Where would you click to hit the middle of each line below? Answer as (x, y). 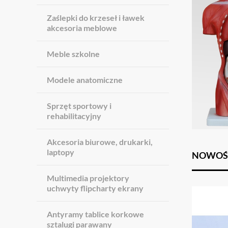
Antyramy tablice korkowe (95, 214)
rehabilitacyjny (74, 116)
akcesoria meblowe (82, 28)
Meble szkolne (73, 54)
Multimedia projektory (88, 178)
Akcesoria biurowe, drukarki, (100, 142)
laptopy (61, 152)
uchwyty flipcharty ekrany (95, 188)
